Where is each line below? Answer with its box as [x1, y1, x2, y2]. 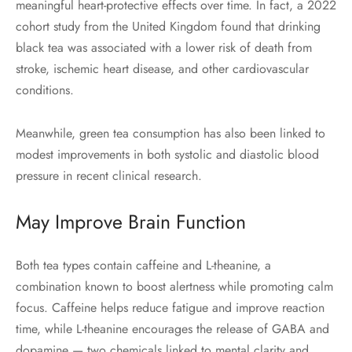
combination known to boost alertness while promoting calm [16, 277, 333, 296]
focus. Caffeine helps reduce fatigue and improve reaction [16, 299, 324, 317]
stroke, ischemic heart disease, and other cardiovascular [16, 60, 309, 79]
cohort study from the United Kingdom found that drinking [16, 17, 321, 36]
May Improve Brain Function [16, 207, 246, 236]
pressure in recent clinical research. [16, 167, 202, 185]
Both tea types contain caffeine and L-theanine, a [16, 256, 271, 275]
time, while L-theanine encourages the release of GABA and [16, 320, 329, 339]
